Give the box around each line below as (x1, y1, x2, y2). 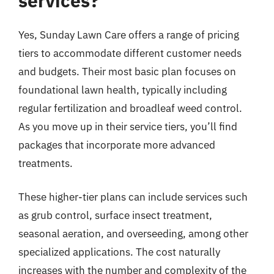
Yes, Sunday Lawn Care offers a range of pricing (18, 28, 239, 42)
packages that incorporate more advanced (18, 138, 215, 152)
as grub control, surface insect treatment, (18, 209, 212, 222)
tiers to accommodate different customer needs (18, 46, 242, 60)
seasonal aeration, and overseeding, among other (18, 227, 248, 240)
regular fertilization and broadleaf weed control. (18, 101, 242, 115)
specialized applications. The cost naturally (18, 245, 220, 259)
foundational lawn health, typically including (18, 83, 227, 97)
